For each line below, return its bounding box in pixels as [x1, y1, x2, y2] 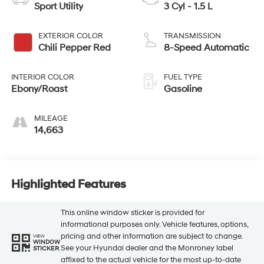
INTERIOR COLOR [11, 72, 74, 82]
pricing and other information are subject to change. [60, 232, 243, 242]
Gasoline [164, 83, 202, 95]
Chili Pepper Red [38, 42, 111, 54]
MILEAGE [34, 114, 68, 124]
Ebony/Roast [11, 83, 67, 95]
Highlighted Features [11, 177, 126, 192]
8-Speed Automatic [164, 42, 249, 54]
